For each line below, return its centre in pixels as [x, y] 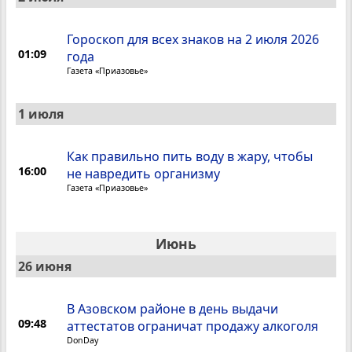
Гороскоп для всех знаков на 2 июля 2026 [193, 40]
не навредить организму [144, 174]
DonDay [83, 341]
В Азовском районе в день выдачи [173, 309]
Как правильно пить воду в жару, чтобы [190, 157]
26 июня [45, 267]
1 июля [41, 114]
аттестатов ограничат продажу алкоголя [193, 326]
